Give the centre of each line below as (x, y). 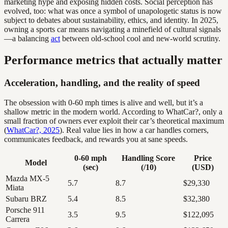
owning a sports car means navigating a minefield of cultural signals (112, 30)
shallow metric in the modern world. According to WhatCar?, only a (113, 111)
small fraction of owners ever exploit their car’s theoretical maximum (114, 121)
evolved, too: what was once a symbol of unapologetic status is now (113, 11)
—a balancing (27, 39)
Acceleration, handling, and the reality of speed (102, 83)
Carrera (18, 219)
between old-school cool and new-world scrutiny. (140, 39)
